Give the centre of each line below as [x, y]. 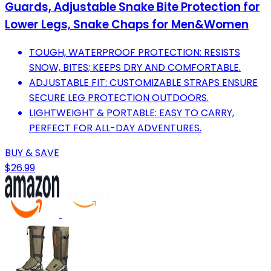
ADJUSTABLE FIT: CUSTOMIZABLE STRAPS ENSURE [143, 83]
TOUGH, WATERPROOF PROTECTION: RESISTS [135, 53]
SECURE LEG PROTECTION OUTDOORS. [119, 98]
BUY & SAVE [32, 153]
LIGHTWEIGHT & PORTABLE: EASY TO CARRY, [132, 113]
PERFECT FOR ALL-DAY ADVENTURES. [115, 128]
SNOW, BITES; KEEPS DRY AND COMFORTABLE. [135, 68]
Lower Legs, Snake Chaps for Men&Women [127, 25]
